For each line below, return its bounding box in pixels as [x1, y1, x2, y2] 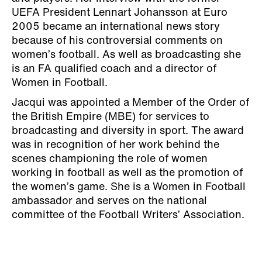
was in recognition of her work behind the [12, 139, 219, 151]
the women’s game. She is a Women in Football [12, 181, 246, 193]
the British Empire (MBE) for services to [12, 111, 209, 123]
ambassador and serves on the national [12, 195, 207, 207]
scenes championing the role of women [12, 153, 208, 165]
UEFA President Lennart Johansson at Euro [12, 7, 227, 19]
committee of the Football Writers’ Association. [12, 209, 244, 221]
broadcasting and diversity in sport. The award [12, 125, 244, 137]
